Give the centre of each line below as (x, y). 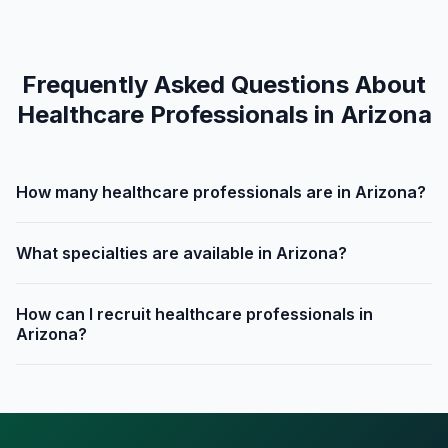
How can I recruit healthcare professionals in (194, 314)
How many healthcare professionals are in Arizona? (221, 192)
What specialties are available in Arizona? (181, 253)
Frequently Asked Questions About (224, 84)
